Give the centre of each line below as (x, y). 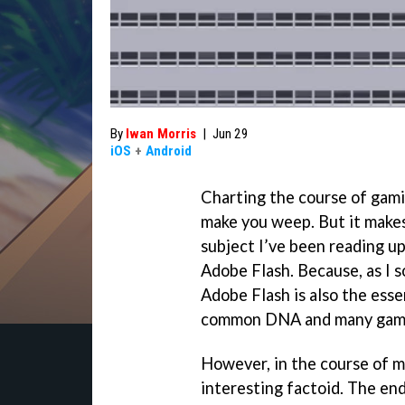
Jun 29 (231, 134)
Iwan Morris (161, 134)
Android (169, 151)
